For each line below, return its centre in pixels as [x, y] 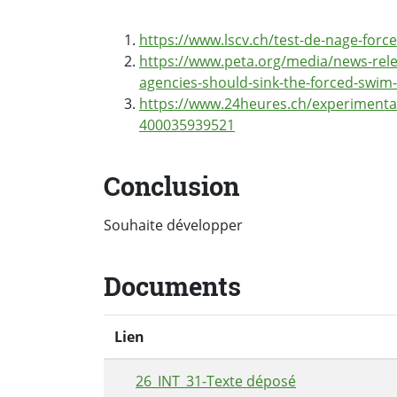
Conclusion [171, 186]
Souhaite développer [173, 225]
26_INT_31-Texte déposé [216, 381]
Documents [172, 286]
